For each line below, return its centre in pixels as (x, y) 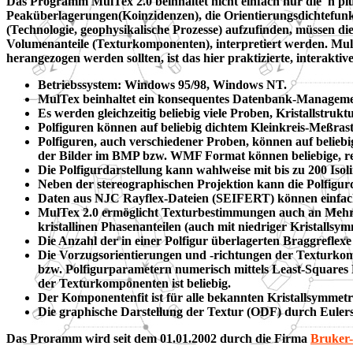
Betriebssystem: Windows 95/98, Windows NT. (162, 85)
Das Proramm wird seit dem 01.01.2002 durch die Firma (158, 338)
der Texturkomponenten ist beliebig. (134, 283)
